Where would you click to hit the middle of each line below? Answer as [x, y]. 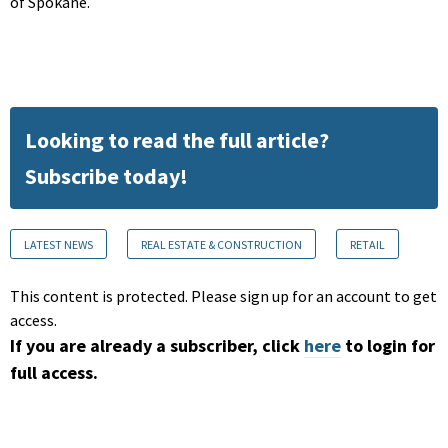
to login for [390, 346]
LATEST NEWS [58, 245]
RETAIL [367, 245]
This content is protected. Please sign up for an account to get [223, 296]
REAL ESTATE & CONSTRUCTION [221, 245]
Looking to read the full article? [177, 140]
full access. [54, 373]
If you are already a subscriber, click [155, 346]
